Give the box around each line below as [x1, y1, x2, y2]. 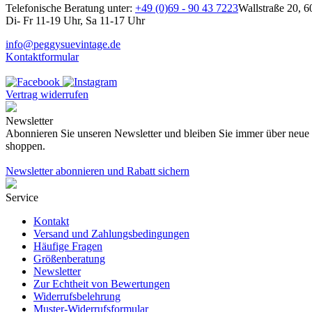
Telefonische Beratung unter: [6, 1, 135, 14]
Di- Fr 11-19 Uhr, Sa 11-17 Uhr [6, 14, 145, 26]
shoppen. [6, 139, 45, 152]
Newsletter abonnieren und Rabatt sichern [6, 164, 189, 177]
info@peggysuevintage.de [6, 38, 120, 50]
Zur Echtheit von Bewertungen [33, 277, 170, 290]
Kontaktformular [6, 50, 79, 63]
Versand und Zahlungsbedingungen [33, 227, 189, 240]
